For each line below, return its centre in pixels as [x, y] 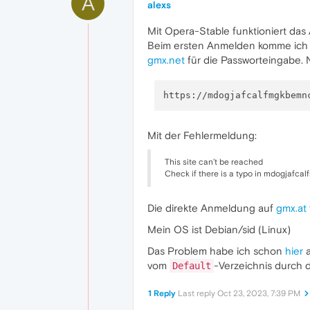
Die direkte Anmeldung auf [212, 208]
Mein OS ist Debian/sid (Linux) [219, 229]
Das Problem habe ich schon [216, 250]
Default [192, 265]
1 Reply [162, 293]
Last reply [198, 293]
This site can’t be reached [214, 162]
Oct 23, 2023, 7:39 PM [259, 293]
